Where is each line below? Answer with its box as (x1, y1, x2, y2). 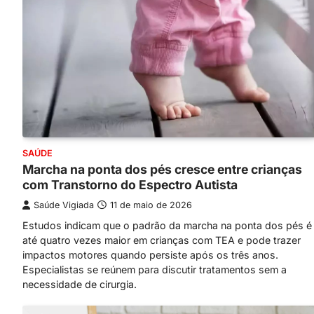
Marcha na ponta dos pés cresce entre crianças (22, 161, 302, 177)
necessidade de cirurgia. (22, 278, 137, 290)
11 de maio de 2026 (110, 199, 192, 210)
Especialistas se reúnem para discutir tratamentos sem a (22, 263, 287, 275)
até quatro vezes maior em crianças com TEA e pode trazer (22, 233, 301, 246)
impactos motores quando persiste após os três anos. (22, 248, 278, 261)
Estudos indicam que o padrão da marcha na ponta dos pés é (22, 219, 312, 231)
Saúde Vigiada (34, 199, 94, 210)
